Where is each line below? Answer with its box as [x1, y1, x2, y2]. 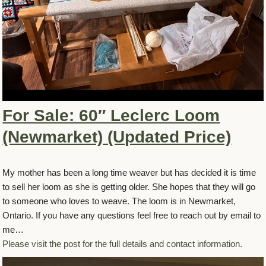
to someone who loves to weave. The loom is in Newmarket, [2, 196, 236, 207]
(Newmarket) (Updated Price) [2, 128, 232, 147]
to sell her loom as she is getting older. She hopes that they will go [2, 182, 256, 192]
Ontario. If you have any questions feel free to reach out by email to [2, 210, 261, 221]
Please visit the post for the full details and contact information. [2, 239, 243, 249]
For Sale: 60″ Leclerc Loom [2, 106, 220, 125]
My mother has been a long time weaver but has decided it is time [2, 167, 256, 178]
